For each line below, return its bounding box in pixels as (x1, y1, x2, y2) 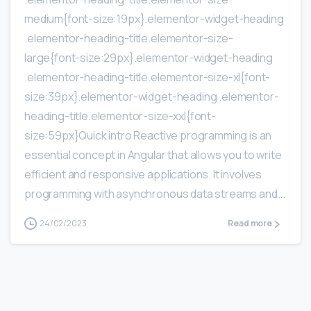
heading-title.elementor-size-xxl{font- (24, 108, 216, 124)
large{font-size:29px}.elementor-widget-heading (24, 50, 273, 66)
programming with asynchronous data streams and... (24, 186, 286, 202)
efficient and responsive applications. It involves (24, 167, 262, 183)
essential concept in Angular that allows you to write (24, 147, 282, 163)
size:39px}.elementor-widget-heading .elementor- (24, 89, 279, 105)
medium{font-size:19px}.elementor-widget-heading (24, 11, 284, 27)
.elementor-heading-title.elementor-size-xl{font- (24, 69, 271, 85)
